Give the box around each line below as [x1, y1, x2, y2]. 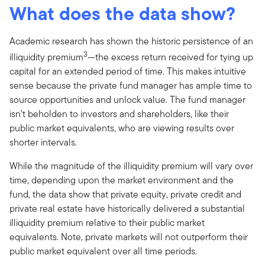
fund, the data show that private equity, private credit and [9, 188, 241, 202]
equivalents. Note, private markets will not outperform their [9, 230, 248, 244]
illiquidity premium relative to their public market [9, 216, 205, 230]
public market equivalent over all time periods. [9, 244, 197, 258]
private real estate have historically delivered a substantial [9, 202, 245, 216]
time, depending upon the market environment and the [9, 173, 234, 188]
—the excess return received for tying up [88, 50, 253, 64]
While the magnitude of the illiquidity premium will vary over [9, 159, 253, 173]
